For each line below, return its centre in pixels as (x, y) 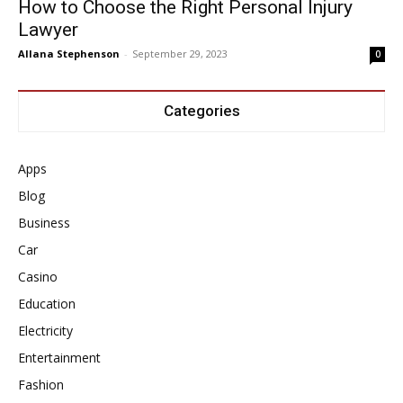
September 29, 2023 (180, 54)
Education (47, 304)
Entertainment (59, 358)
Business (44, 223)
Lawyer (48, 30)
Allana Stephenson (69, 54)
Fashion (41, 385)
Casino (38, 277)
